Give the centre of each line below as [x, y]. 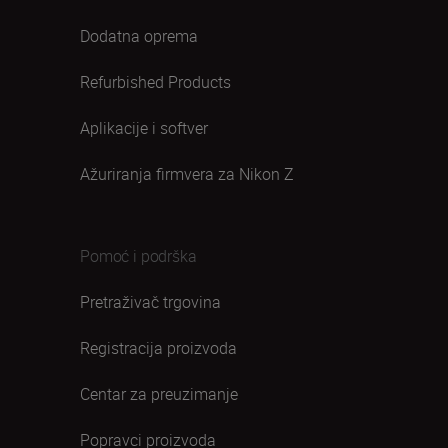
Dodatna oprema [139, 36]
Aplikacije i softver [144, 128]
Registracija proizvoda [158, 348]
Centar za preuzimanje [159, 394]
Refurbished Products [155, 82]
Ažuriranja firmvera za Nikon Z [187, 174]
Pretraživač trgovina [150, 302]
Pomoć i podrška [138, 256]
